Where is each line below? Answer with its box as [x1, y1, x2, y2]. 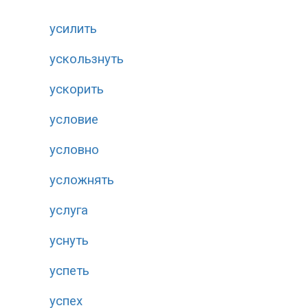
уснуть [49, 233, 89, 248]
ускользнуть [49, 52, 124, 67]
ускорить [49, 82, 104, 97]
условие [49, 112, 98, 127]
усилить [49, 21, 97, 36]
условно [49, 142, 99, 157]
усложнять [49, 173, 114, 188]
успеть [49, 263, 89, 278]
